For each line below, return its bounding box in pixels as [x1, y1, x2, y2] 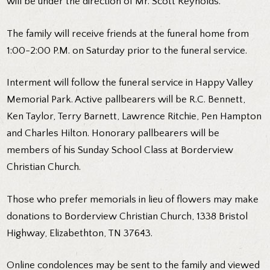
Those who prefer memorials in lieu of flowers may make [7, 193, 259, 205]
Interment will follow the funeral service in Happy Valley [7, 77, 254, 89]
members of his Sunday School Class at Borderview [7, 145, 234, 156]
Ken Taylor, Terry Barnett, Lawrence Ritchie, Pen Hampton [7, 111, 262, 122]
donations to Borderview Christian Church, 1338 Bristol [7, 210, 248, 222]
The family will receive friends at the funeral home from [7, 28, 250, 39]
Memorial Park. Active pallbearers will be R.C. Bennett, [7, 94, 246, 105]
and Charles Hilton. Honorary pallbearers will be [7, 128, 220, 139]
